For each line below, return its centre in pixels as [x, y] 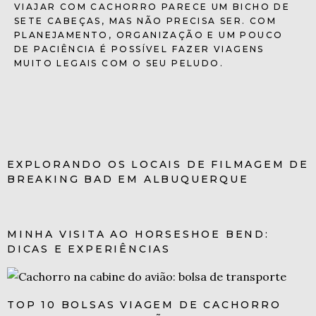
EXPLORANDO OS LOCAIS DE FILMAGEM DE [158, 164]
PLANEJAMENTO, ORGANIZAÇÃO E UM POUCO [149, 35]
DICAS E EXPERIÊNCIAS [89, 249]
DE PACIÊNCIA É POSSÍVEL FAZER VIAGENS [139, 49]
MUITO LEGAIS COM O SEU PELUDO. [119, 63]
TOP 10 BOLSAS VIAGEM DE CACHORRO [144, 305]
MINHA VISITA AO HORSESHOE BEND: [138, 234]
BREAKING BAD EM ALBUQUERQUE [128, 179]
